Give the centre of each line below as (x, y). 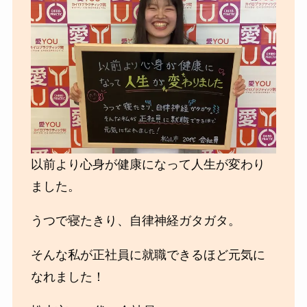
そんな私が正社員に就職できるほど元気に (148, 255)
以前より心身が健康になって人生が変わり (148, 164)
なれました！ (67, 277)
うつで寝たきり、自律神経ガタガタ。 (135, 220)
